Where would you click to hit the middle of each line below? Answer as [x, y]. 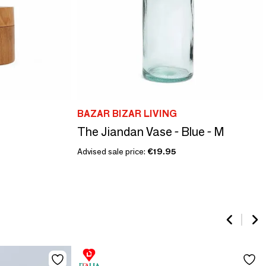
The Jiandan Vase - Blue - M [151, 132]
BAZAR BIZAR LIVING [127, 114]
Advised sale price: [112, 152]
